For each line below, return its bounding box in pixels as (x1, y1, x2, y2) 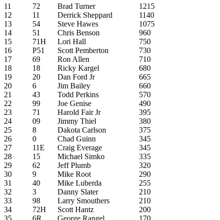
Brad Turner (57, 1, 95, 10)
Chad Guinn (57, 134, 96, 143)
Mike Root (57, 169, 91, 178)
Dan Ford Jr (57, 72, 95, 81)
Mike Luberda (57, 178, 102, 187)
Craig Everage (57, 143, 102, 152)
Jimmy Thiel (57, 116, 96, 125)
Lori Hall (57, 37, 86, 46)
